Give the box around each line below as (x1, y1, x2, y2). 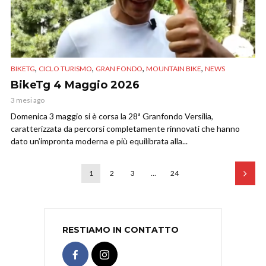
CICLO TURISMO (39, 64, 92, 74)
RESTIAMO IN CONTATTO (62, 224, 179, 236)
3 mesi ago (11, 96, 45, 105)
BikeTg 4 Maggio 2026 (11, 78, 140, 92)
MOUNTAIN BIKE (146, 64, 201, 74)
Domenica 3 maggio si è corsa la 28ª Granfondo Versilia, (11, 111, 213, 122)
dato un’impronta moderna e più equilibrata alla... (11, 136, 188, 147)
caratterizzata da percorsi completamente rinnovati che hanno (11, 123, 240, 134)
